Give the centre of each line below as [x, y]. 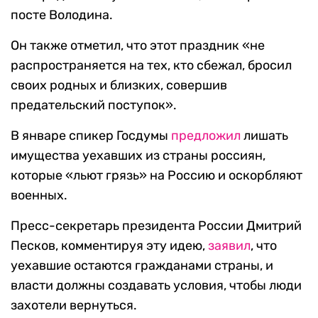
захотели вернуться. [74, 306]
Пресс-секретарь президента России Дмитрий [156, 226]
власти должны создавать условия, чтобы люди [156, 286]
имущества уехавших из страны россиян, [138, 156]
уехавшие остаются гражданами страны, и [142, 266]
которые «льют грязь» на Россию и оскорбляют [157, 176]
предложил [206, 136]
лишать [264, 136]
